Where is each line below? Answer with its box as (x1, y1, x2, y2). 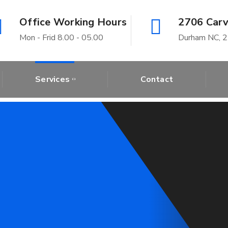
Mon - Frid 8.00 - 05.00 (19, 32, 103, 43)
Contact (140, 74, 173, 85)
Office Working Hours (19, 15, 127, 29)
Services (35, 74, 70, 85)
